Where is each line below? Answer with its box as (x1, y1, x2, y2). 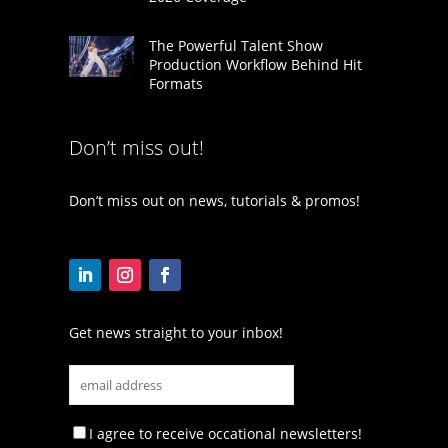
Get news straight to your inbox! (68, 323, 283, 343)
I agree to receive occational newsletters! (88, 424, 362, 444)
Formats (148, 74, 203, 94)
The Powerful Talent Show (148, 36, 323, 56)
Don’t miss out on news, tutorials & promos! (68, 191, 360, 211)
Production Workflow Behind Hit (148, 55, 362, 75)
